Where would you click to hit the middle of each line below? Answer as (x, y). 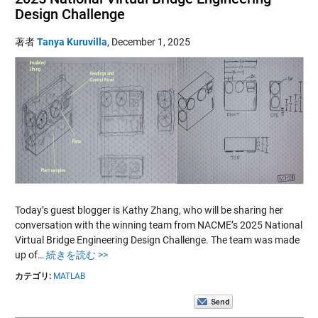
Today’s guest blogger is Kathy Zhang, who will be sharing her (149, 210)
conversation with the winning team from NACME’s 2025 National (158, 225)
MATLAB (69, 276)
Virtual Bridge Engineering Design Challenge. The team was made (157, 240)
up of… (30, 254)
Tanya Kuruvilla (72, 42)
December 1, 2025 (150, 42)
